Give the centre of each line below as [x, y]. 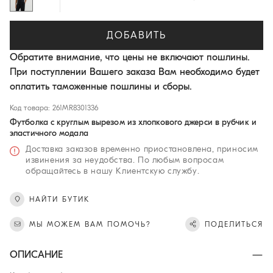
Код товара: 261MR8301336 [54, 108]
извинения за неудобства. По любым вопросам [125, 160]
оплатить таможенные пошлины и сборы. [101, 86]
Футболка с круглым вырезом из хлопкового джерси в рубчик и [133, 122]
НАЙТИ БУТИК [59, 199]
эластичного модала [49, 133]
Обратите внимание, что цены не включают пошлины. [130, 57]
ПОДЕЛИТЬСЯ [234, 224]
